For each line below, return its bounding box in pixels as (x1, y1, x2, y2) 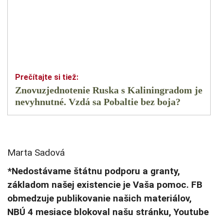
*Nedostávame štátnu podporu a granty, (7, 165, 180, 177)
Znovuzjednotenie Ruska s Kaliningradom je (15, 85, 202, 96)
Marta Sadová (7, 147, 65, 159)
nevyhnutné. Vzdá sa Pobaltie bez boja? (15, 96, 181, 108)
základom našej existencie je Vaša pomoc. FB (7, 179, 202, 191)
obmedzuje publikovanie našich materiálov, (7, 193, 192, 204)
